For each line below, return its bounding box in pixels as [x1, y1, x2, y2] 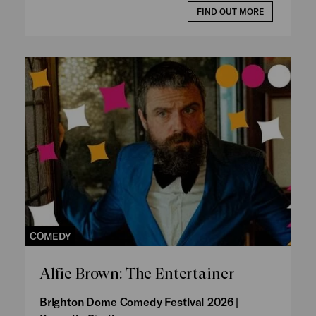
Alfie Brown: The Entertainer [39, 264, 234, 282]
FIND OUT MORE [197, 6, 265, 17]
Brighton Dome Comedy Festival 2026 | [39, 294, 239, 308]
